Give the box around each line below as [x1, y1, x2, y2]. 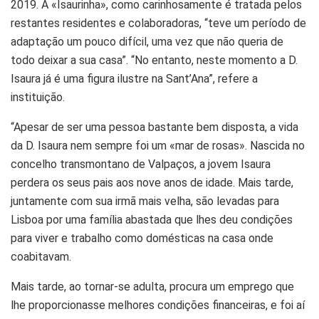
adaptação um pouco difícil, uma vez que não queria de [11, 34, 283, 48]
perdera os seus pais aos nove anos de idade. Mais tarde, [11, 175, 293, 189]
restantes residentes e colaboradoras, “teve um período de [11, 16, 306, 30]
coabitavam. [11, 249, 71, 263]
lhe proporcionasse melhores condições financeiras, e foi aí [11, 298, 305, 312]
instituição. [11, 90, 65, 104]
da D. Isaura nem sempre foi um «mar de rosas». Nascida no [11, 138, 305, 152]
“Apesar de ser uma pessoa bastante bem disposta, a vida [11, 120, 298, 134]
